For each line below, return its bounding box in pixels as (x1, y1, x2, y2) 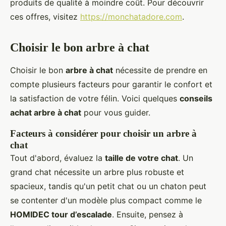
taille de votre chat (105, 152, 178, 163)
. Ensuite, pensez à (112, 209, 183, 219)
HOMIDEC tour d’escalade (10, 209, 112, 219)
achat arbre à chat (10, 107, 81, 118)
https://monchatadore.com (80, 11, 182, 22)
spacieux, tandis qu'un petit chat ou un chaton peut (10, 181, 206, 191)
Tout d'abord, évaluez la (10, 152, 105, 163)
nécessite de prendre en (113, 65, 207, 75)
